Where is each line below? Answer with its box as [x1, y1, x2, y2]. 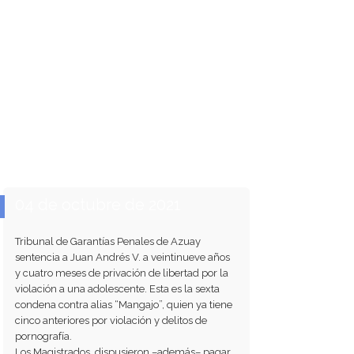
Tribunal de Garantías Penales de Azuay [15, 235, 201, 247]
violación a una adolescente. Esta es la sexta [15, 282, 220, 295]
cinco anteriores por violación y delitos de [15, 314, 208, 326]
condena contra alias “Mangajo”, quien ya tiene [15, 298, 233, 311]
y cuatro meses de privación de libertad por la [15, 266, 229, 279]
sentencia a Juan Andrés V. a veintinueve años [15, 250, 231, 263]
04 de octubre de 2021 [15, 194, 182, 214]
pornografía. [15, 330, 73, 342]
